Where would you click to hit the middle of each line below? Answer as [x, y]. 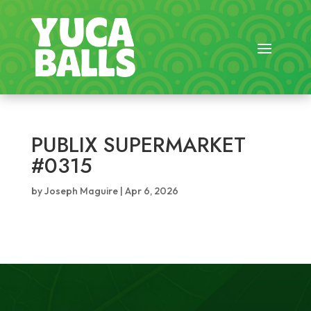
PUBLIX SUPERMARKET [138, 144]
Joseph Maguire [81, 191]
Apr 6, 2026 [151, 191]
